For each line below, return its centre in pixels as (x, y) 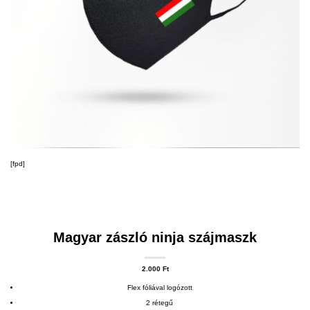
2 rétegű (160, 302)
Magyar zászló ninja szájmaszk (155, 238)
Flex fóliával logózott (159, 287)
